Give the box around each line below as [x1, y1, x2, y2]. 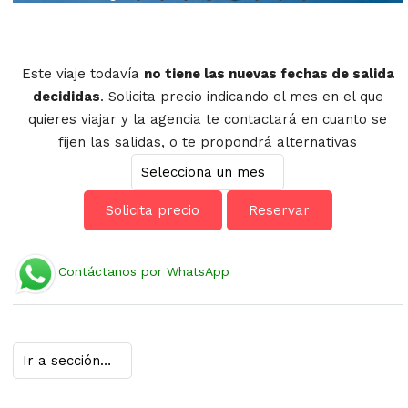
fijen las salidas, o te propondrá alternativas [58, 133, 357, 150]
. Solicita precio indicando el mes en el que [99, 87, 383, 105]
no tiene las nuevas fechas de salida [143, 65, 394, 82]
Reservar [249, 202, 310, 219]
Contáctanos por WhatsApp [58, 264, 229, 280]
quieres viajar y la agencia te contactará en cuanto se [28, 110, 387, 127]
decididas [32, 87, 100, 105]
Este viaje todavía [21, 65, 144, 82]
